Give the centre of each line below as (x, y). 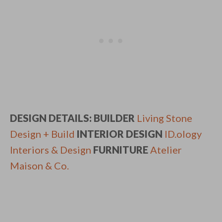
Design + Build (42, 134)
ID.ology (183, 134)
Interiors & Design (51, 150)
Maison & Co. (39, 166)
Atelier (166, 150)
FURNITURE (121, 150)
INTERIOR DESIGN (120, 134)
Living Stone (165, 118)
